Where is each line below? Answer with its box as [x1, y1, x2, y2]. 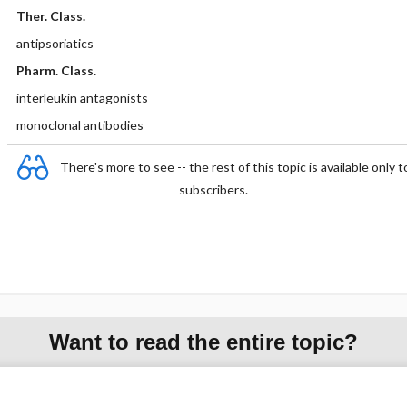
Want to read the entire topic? [49, 329, 358, 354]
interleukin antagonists [15, 90, 148, 105]
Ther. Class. [15, 8, 85, 24]
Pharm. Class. [15, 63, 96, 78]
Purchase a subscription [137, 374, 270, 388]
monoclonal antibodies [15, 117, 144, 133]
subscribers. [179, 182, 248, 197]
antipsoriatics [15, 35, 94, 51]
